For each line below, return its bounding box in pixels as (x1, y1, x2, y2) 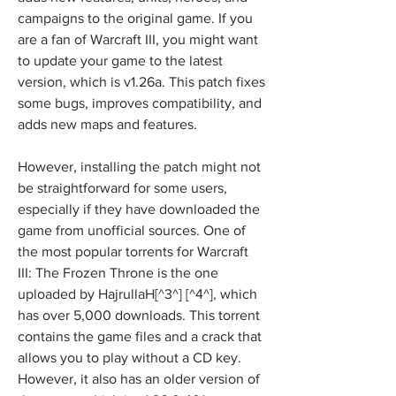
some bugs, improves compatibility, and (18, 95, 262, 110)
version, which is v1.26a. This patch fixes (18, 74, 265, 89)
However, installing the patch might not (18, 159, 261, 174)
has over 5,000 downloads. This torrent (18, 308, 260, 323)
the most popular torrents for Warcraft (18, 244, 248, 259)
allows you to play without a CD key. (18, 350, 241, 365)
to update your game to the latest (18, 53, 223, 68)
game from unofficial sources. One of (18, 223, 246, 238)
